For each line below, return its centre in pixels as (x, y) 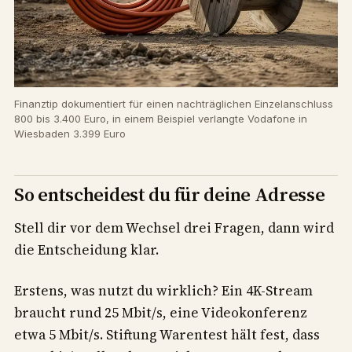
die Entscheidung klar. (86, 250)
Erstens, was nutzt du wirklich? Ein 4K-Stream (163, 290)
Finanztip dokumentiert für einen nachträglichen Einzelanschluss (174, 103)
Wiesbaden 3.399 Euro (70, 133)
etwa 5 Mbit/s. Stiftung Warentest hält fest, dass (167, 334)
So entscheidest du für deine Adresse (170, 194)
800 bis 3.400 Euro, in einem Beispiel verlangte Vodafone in (161, 118)
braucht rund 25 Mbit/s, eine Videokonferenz (161, 312)
